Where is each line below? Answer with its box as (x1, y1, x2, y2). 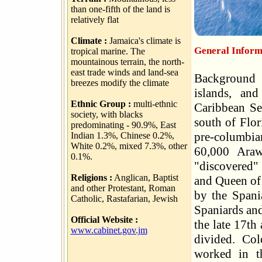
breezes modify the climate (70, 78, 169, 88)
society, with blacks (70, 109, 143, 119)
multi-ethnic (130, 99, 177, 109)
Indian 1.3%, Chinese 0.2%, (70, 130, 174, 140)
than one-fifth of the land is (70, 4, 170, 14)
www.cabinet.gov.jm (70, 225, 147, 235)
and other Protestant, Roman (70, 183, 175, 193)
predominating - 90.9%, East (70, 120, 176, 130)
